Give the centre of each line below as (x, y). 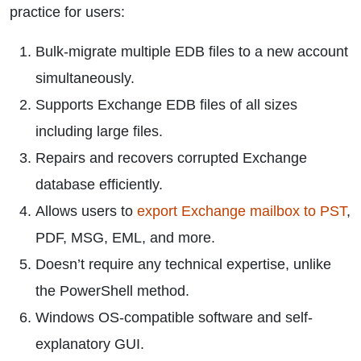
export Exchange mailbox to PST (242, 211)
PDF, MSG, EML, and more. (125, 238)
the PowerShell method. (112, 291)
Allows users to (86, 211)
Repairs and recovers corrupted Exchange (171, 158)
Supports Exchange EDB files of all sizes (166, 105)
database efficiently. (99, 185)
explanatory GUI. (90, 344)
